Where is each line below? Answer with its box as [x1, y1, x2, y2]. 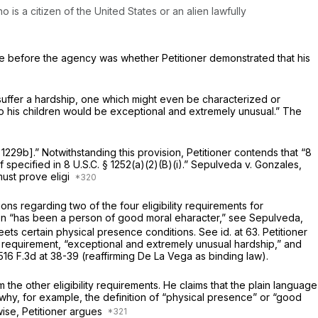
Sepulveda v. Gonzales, [191, 158, 302, 170]
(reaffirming [79, 249, 138, 262]
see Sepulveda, [229, 211, 303, 224]
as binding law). [195, 249, 268, 262]
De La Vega [138, 249, 195, 262]
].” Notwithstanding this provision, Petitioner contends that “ [29, 146, 305, 158]
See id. [199, 225, 234, 238]
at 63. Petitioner [234, 225, 307, 238]
